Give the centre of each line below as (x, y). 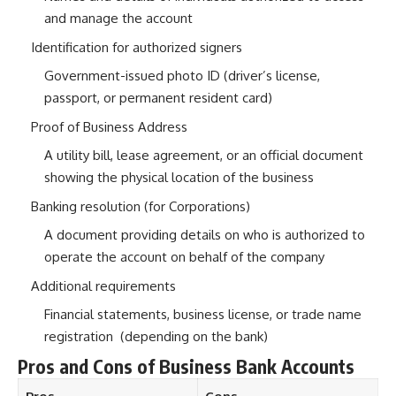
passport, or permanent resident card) (158, 98)
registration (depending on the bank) (156, 337)
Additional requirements (103, 286)
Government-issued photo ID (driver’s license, (182, 76)
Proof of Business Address (109, 126)
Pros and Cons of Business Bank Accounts (186, 366)
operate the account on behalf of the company (184, 257)
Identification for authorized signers (137, 47)
